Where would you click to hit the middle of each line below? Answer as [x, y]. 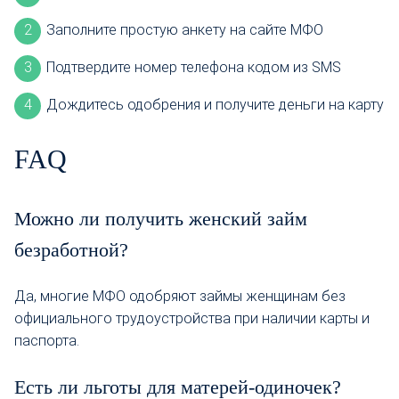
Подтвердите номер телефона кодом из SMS [194, 68]
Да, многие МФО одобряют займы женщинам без [180, 297]
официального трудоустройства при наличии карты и [192, 319]
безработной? [71, 250]
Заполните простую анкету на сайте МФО [185, 30]
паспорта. [47, 341]
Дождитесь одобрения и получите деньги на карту [215, 105]
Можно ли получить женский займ [161, 219]
